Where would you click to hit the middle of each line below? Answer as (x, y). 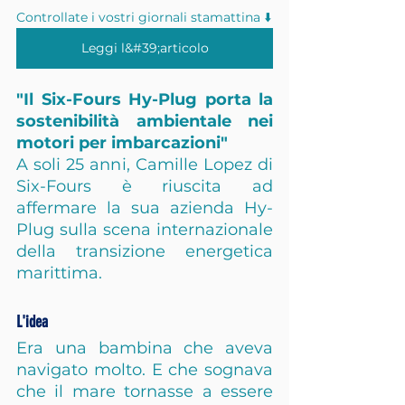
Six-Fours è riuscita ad (145, 186)
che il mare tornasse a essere (145, 391)
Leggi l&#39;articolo (145, 48)
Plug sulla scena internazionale (145, 230)
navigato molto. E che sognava (145, 370)
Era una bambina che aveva (145, 348)
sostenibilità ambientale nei (145, 121)
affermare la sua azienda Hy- (145, 208)
